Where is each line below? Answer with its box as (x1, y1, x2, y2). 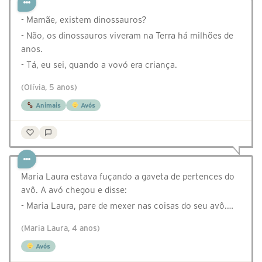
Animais (33, 102, 61, 109)
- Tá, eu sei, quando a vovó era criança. (21, 60, 177, 70)
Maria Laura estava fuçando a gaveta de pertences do (21, 171, 235, 182)
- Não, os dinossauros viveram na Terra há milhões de (21, 30, 233, 41)
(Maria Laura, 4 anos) (21, 224, 100, 233)
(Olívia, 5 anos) (21, 83, 77, 92)
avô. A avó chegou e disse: (21, 185, 127, 195)
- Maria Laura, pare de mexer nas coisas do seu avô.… (21, 201, 233, 211)
